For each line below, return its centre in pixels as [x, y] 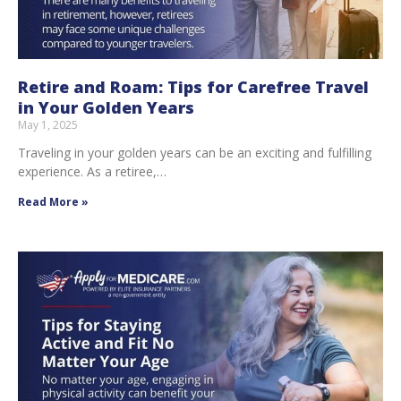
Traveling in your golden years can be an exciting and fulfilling [195, 152]
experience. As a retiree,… [92, 171]
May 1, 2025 [48, 124]
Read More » [53, 201]
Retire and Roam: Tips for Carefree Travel [193, 86]
